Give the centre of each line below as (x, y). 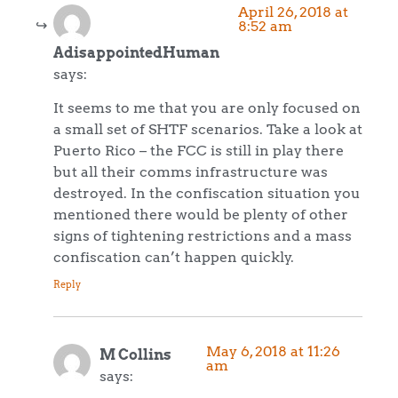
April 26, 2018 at (294, 11)
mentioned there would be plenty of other (201, 215)
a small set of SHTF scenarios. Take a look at (208, 129)
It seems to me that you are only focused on (207, 108)
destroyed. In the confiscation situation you (207, 193)
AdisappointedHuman (136, 52)
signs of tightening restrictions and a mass (203, 236)
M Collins (135, 355)
